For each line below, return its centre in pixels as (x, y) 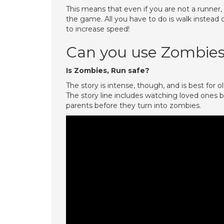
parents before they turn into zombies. (133, 105)
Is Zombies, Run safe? (108, 70)
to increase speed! (98, 29)
